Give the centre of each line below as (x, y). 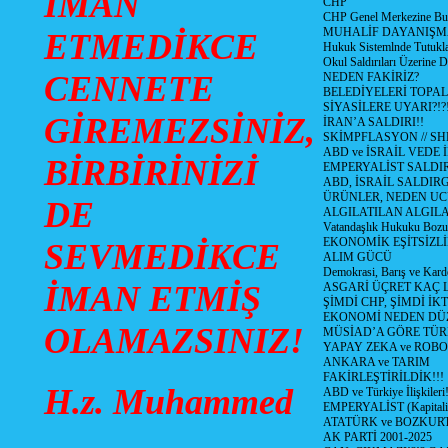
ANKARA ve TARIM (376, 362)
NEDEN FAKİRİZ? (370, 77)
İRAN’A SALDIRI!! (373, 122)
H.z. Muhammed (168, 401)
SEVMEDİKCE (161, 256)
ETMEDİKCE (150, 46)
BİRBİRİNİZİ (150, 172)
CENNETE (128, 88)
